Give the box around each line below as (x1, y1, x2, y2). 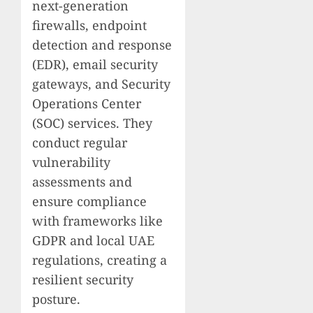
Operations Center (32, 94, 141, 112)
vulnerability (32, 153, 110, 170)
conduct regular (32, 133, 127, 151)
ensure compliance (32, 192, 147, 210)
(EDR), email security (32, 55, 158, 73)
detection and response (32, 36, 172, 53)
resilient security (32, 270, 133, 288)
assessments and (32, 173, 132, 190)
